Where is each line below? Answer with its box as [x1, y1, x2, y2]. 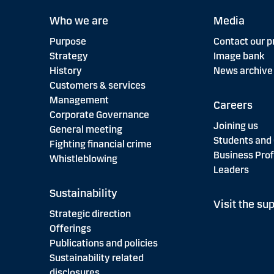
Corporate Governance [49, 109, 149, 120]
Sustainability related [49, 252, 144, 264]
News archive [213, 65, 273, 76]
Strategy [49, 50, 88, 62]
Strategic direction [49, 208, 131, 220]
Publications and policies [49, 237, 158, 249]
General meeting [49, 124, 122, 135]
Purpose [49, 35, 86, 47]
